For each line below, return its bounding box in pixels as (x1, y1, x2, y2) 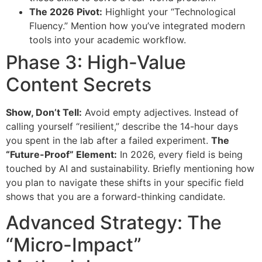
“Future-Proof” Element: (6, 148, 117, 160)
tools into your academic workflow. (29, 33, 186, 46)
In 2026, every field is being (117, 148, 243, 160)
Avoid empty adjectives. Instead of (82, 106, 239, 118)
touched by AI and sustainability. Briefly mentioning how (6, 162, 254, 174)
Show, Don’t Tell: (6, 106, 82, 118)
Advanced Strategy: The (6, 211, 222, 235)
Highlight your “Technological (102, 5, 236, 18)
